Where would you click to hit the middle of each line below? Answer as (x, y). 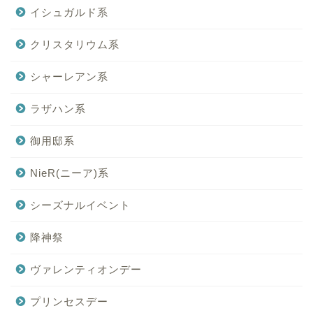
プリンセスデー (69, 301)
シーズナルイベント (80, 205)
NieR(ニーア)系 (70, 173)
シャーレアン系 (69, 76)
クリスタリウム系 (75, 44)
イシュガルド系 (69, 12)
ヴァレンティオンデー (86, 269)
